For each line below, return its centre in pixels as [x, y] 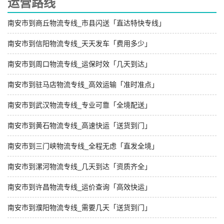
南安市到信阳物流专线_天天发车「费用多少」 [79, 43]
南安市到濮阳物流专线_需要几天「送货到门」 [79, 207]
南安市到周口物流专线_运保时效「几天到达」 [79, 64]
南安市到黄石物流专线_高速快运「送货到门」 [79, 125]
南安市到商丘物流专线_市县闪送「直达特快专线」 [86, 23]
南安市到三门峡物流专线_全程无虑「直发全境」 [83, 146]
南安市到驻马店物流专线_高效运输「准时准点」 [83, 84]
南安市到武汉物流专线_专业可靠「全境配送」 [79, 105]
